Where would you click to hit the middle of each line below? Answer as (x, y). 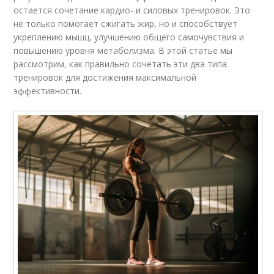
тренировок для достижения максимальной (105, 78)
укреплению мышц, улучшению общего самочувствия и (129, 37)
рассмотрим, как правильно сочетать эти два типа (120, 64)
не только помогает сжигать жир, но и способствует (126, 24)
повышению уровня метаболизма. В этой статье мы (123, 51)
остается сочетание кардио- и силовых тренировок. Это (132, 10)
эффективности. (48, 91)
